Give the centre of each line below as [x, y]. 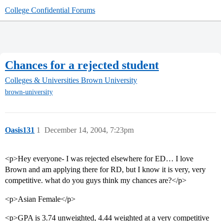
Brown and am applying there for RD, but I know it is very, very [105, 170]
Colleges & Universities [42, 80]
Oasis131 [20, 130]
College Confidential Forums [50, 10]
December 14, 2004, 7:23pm [89, 130]
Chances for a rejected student [82, 65]
